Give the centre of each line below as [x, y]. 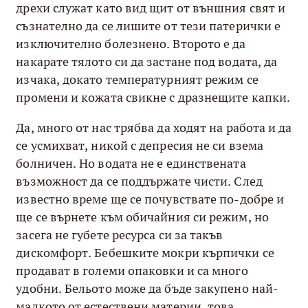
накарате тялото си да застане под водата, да [147, 61]
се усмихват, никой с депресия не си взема [140, 145]
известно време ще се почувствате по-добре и [150, 199]
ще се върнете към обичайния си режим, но [142, 217]
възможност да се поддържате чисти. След [139, 181]
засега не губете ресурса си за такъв [120, 234]
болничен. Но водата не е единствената [131, 163]
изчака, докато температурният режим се [137, 79]
